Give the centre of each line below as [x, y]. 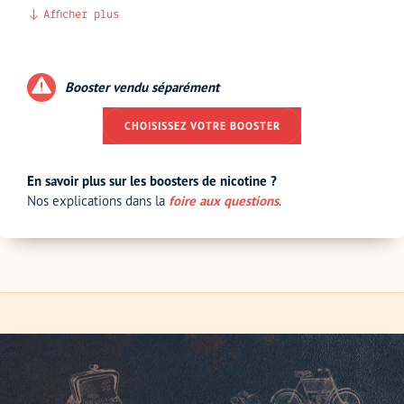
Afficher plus [81, 14]
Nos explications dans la [98, 200]
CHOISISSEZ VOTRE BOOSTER [202, 125]
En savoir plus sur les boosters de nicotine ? [152, 180]
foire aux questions [224, 200]
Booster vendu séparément [142, 87]
